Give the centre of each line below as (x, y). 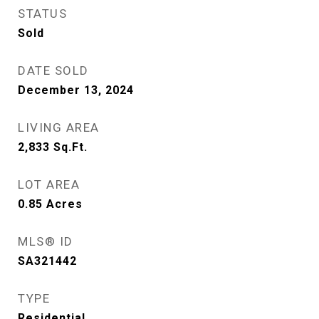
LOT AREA (49, 184)
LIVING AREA (59, 127)
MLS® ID (46, 241)
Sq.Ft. (70, 147)
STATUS (42, 14)
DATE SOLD (53, 70)
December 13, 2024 (76, 90)
